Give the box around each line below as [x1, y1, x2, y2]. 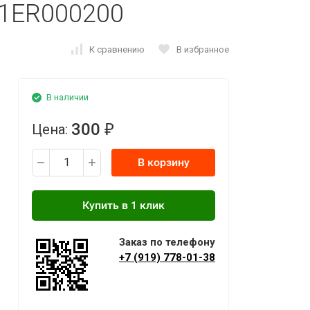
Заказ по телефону [119, 236, 215, 248]
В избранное [176, 44, 229, 55]
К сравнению [89, 44, 145, 55]
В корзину [137, 156, 190, 169]
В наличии [46, 92, 89, 102]
